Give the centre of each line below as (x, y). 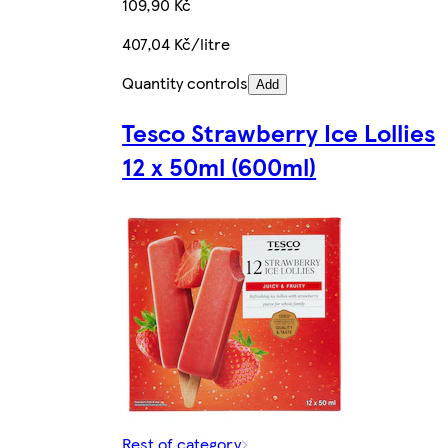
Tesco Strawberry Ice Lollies (279, 131)
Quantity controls (185, 82)
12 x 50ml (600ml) (219, 165)
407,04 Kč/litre (176, 43)
